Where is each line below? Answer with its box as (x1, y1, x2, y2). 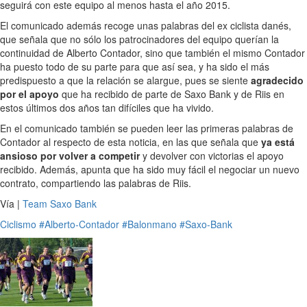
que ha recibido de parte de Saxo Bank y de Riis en (59, 86, 284, 101)
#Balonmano (122, 217, 177, 231)
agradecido (251, 73, 304, 87)
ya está (261, 134, 295, 149)
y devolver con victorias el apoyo (143, 148, 284, 162)
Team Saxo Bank (23, 196, 97, 210)
